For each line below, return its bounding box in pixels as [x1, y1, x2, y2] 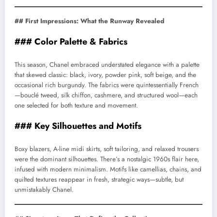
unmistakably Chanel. [15, 185, 74, 194]
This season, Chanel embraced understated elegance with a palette [15, 60, 200, 69]
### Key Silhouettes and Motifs [15, 120, 141, 133]
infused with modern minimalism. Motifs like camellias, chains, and [15, 164, 201, 174]
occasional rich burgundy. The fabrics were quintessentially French [15, 80, 199, 90]
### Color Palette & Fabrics [15, 35, 127, 48]
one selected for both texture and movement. [15, 100, 138, 110]
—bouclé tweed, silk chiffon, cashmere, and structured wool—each [15, 90, 198, 100]
